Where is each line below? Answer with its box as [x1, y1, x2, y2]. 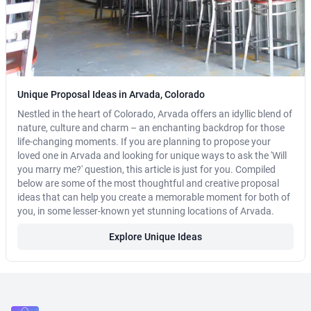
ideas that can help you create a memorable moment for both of [17, 192, 290, 203]
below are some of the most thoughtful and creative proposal [17, 178, 279, 190]
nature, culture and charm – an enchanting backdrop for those [17, 122, 285, 134]
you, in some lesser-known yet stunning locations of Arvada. [17, 205, 274, 217]
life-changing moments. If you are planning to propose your [17, 136, 271, 148]
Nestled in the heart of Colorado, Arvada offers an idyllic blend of [17, 108, 292, 120]
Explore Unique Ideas [109, 231, 202, 243]
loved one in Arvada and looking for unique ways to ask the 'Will [17, 150, 287, 162]
